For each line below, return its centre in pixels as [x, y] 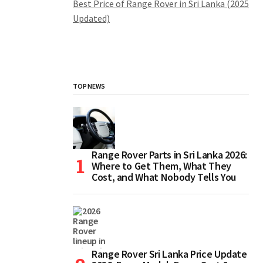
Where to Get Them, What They [161, 166]
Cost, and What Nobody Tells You [164, 177]
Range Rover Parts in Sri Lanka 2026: [170, 155]
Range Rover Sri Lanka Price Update [169, 254]
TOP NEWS [89, 86]
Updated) [91, 18]
